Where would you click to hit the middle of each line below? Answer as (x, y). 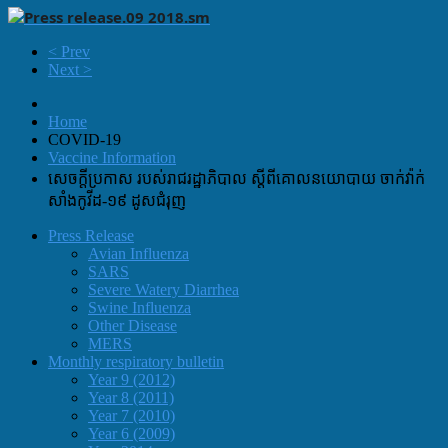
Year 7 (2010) (131, 415)
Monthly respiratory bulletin (136, 361)
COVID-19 (84, 139)
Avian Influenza (138, 253)
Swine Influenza (139, 307)
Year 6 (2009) (131, 433)
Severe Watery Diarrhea (163, 289)
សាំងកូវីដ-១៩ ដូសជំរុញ (117, 200)
